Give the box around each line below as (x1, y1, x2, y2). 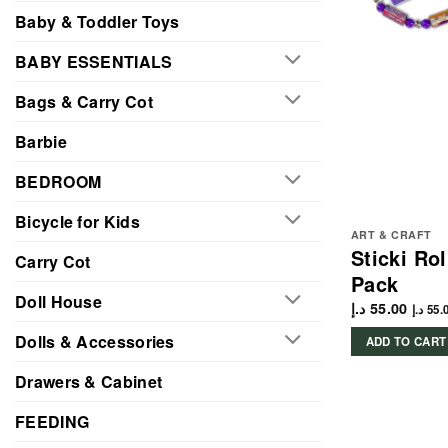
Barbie (15, 129, 67, 153)
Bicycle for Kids (15, 209, 140, 233)
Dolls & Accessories (15, 329, 175, 353)
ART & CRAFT (350, 227, 432, 243)
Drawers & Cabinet (15, 369, 163, 393)
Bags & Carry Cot (15, 89, 153, 113)
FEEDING (15, 409, 90, 433)
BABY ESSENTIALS (15, 49, 173, 73)
